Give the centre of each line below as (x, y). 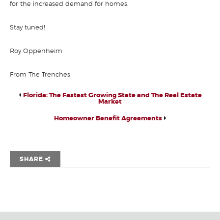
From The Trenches (40, 75)
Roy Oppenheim (36, 51)
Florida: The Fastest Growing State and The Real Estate (112, 96)
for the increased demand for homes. (69, 4)
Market (110, 102)
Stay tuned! (27, 28)
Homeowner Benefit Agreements (108, 119)
